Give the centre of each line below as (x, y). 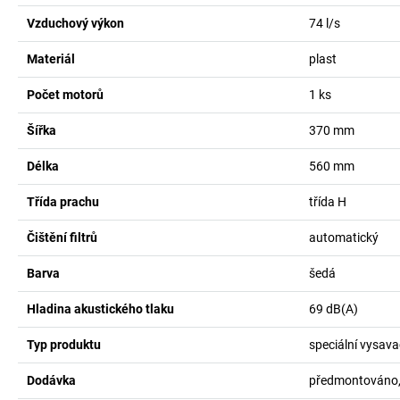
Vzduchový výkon (75, 23)
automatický (343, 237)
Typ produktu (64, 345)
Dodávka (51, 380)
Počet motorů (65, 95)
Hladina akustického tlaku (100, 309)
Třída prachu (63, 202)
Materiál (51, 59)
